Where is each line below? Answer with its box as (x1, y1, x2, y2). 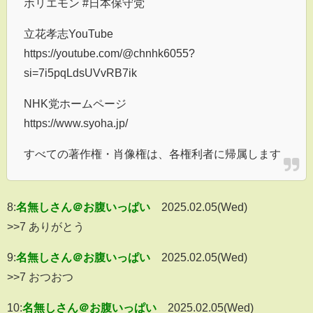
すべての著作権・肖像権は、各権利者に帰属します (24, 147, 281, 159)
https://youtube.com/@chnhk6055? (24, 47, 195, 59)
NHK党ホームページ (24, 97, 126, 109)
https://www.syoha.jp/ (24, 117, 128, 129)
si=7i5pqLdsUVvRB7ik (24, 66, 137, 78)
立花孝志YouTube (24, 27, 113, 39)
